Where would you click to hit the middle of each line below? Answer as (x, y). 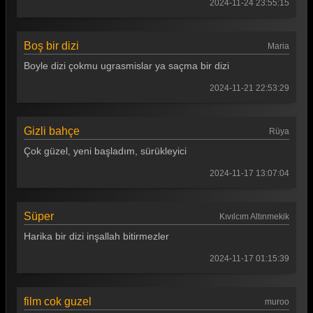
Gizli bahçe (52, 131)
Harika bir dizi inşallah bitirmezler (96, 236)
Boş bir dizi (51, 46)
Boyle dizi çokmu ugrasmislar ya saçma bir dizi (126, 66)
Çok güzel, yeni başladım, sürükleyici (105, 151)
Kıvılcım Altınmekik (254, 217)
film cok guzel (58, 302)
